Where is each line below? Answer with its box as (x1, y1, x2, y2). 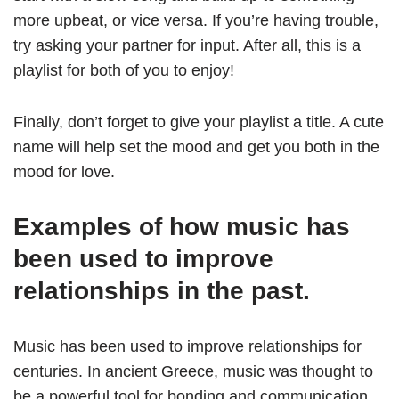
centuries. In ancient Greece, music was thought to (13, 362, 373, 381)
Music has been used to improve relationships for (13, 338, 362, 356)
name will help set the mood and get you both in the (13, 138, 379, 157)
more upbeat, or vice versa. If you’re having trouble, (13, 12, 379, 30)
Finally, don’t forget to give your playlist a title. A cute (13, 113, 384, 132)
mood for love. (13, 163, 115, 182)
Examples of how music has (13, 213, 350, 241)
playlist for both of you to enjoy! (13, 61, 234, 80)
